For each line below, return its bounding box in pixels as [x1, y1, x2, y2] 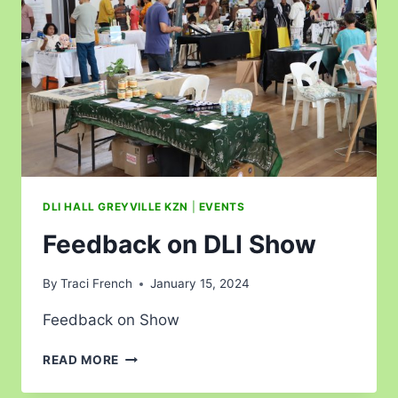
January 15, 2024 [150, 276, 251, 291]
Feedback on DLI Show [43, 228, 316, 259]
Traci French [60, 276, 133, 291]
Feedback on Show [43, 311, 179, 330]
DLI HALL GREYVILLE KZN [43, 199, 189, 213]
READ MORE [43, 353, 120, 368]
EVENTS [198, 199, 245, 213]
